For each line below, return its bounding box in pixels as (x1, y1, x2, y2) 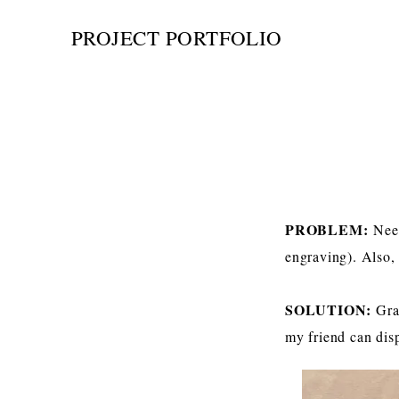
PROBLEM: (285, 219, 374, 240)
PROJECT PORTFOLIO (71, 24, 282, 51)
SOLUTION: (285, 299, 376, 320)
